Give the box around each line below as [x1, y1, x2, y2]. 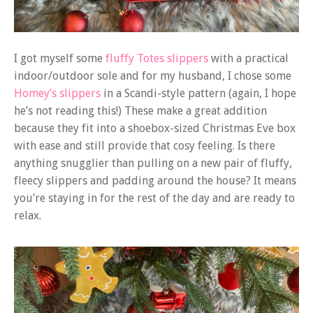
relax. [14, 209, 41, 223]
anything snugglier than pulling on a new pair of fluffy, [14, 156, 292, 170]
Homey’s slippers [14, 87, 101, 101]
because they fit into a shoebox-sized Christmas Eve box [14, 122, 296, 136]
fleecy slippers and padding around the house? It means [14, 174, 296, 188]
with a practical [208, 52, 289, 66]
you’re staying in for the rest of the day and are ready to [14, 191, 295, 205]
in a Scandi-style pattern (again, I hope [101, 87, 296, 101]
